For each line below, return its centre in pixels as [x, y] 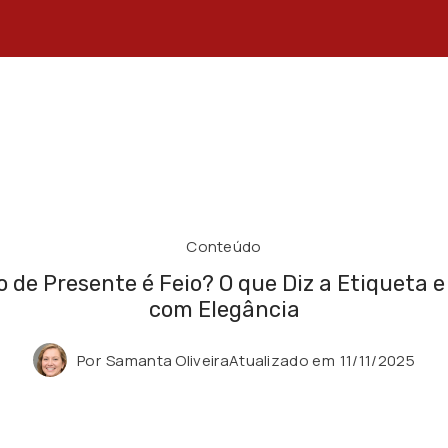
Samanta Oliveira [167, 360]
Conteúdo [224, 246]
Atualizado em [281, 360]
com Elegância [224, 309]
